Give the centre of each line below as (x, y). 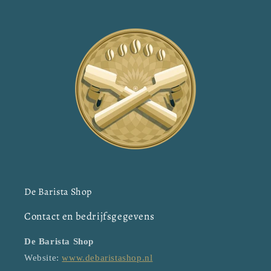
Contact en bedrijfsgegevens (90, 217)
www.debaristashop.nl (107, 258)
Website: (43, 258)
